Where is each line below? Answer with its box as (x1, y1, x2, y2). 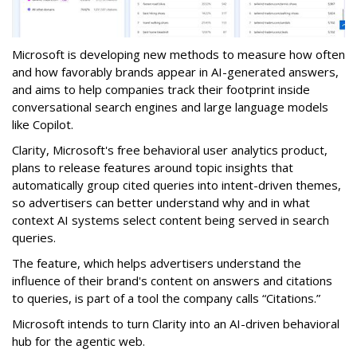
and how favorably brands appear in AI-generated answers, (12, 64, 339, 80)
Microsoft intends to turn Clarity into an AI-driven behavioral (12, 316, 339, 332)
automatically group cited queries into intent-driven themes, (12, 177, 341, 194)
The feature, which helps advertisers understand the (12, 255, 301, 272)
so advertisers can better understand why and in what (12, 194, 310, 211)
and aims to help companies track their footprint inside (12, 81, 310, 98)
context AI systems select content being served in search (12, 212, 329, 229)
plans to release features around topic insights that (12, 159, 293, 176)
